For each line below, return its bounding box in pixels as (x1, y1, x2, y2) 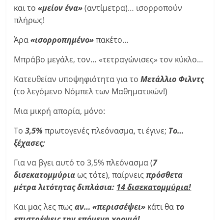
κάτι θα (145, 201, 176, 212)
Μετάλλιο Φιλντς (140, 74, 204, 84)
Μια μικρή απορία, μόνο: (14, 106, 106, 116)
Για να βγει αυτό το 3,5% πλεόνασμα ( (14, 157, 153, 168)
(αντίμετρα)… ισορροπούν (82, 2, 183, 13)
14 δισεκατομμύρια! (116, 182, 192, 192)
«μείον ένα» (38, 2, 83, 13)
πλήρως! (14, 15, 45, 26)
